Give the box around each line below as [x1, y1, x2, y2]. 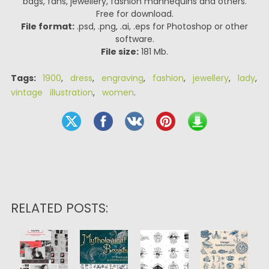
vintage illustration [10, 86, 93, 98]
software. [115, 33, 154, 45]
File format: [21, 20, 74, 32]
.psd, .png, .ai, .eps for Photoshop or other [74, 20, 248, 32]
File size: [101, 46, 139, 58]
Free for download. [95, 8, 174, 20]
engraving [101, 72, 144, 84]
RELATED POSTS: [10, 199, 108, 217]
